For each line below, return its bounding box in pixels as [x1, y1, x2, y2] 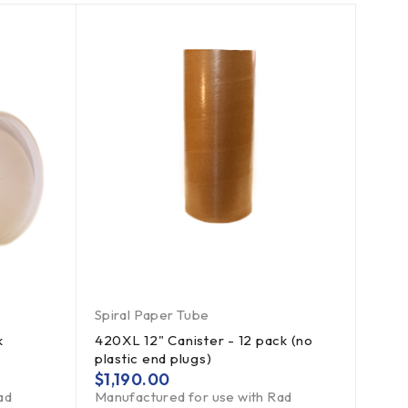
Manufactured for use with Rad [94, 388, 292, 406]
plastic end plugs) [94, 350, 212, 368]
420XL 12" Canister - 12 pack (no [94, 331, 313, 350]
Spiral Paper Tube [94, 306, 209, 324]
